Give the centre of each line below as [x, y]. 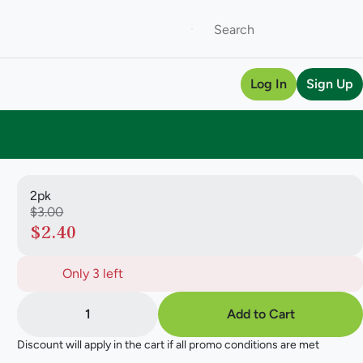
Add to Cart [261, 314]
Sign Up [330, 84]
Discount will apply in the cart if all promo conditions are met [169, 345]
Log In [269, 84]
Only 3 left [93, 273]
